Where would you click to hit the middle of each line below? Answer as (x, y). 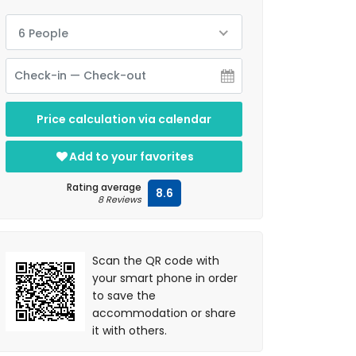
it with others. (130, 331)
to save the (124, 296)
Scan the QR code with (156, 261)
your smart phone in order (165, 278)
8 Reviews (120, 199)
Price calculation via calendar (124, 119)
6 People (43, 33)
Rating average (104, 187)
